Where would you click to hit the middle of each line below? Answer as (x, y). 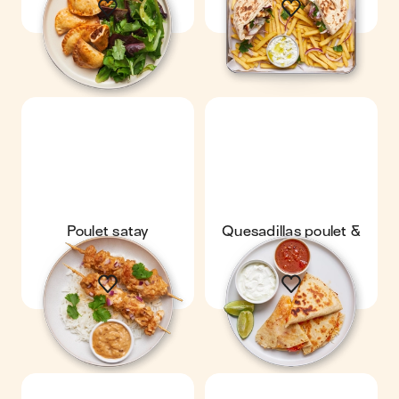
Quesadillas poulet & (291, 232)
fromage (291, 249)
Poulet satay (108, 232)
